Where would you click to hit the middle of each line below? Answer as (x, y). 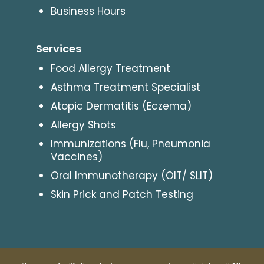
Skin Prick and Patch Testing (122, 194)
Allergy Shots (83, 125)
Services (58, 48)
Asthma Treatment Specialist (125, 87)
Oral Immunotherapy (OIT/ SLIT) (131, 175)
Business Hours (88, 11)
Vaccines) (76, 156)
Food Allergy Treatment (110, 68)
